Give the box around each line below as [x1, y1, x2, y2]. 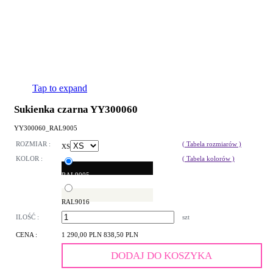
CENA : [16, 231, 37, 239]
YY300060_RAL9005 [14, 124, 77, 132]
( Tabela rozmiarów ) [182, 140, 241, 148]
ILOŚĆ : [16, 213, 39, 221]
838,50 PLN [104, 231, 138, 239]
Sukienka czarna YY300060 [14, 104, 138, 115]
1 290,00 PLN [62, 231, 104, 239]
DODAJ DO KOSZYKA [111, 250, 213, 262]
